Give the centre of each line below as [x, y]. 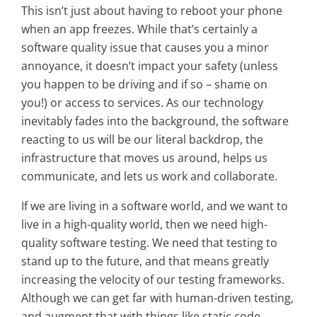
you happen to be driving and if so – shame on [144, 85]
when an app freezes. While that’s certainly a [139, 29]
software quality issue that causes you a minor [145, 48]
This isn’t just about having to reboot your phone [152, 11]
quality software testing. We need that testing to [149, 243]
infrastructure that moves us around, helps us [144, 158]
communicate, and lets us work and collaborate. [149, 177]
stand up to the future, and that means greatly [145, 261]
